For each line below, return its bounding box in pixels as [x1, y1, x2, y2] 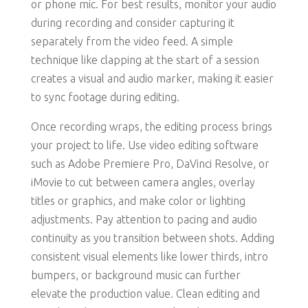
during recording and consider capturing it [30, 16, 234, 30]
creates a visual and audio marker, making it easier [30, 72, 274, 85]
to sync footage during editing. [30, 91, 179, 104]
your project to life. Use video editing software [30, 139, 258, 152]
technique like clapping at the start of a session [30, 54, 259, 67]
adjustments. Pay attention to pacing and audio [30, 213, 257, 226]
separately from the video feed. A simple [30, 35, 233, 48]
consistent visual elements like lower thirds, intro [30, 250, 268, 263]
